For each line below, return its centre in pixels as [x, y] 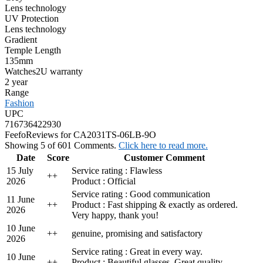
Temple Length [33, 50]
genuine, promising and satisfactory [137, 233]
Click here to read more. [163, 145]
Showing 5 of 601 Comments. [62, 145]
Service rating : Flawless [117, 170]
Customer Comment [164, 157]
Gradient [21, 39]
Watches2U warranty [44, 71]
